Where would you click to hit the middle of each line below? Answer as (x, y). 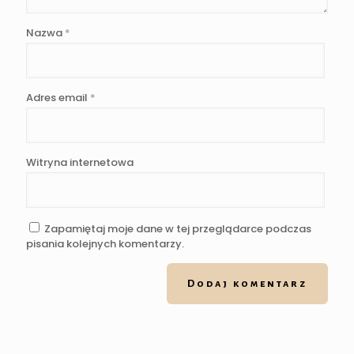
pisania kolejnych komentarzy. (105, 244)
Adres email (58, 98)
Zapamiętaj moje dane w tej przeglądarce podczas (178, 229)
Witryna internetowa (80, 163)
